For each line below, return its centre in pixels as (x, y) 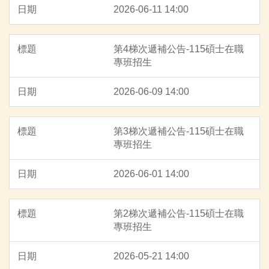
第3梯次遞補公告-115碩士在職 (179, 131)
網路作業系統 (47, 67)
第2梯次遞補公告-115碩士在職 (179, 213)
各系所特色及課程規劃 (67, 94)
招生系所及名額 (52, 40)
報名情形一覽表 (52, 148)
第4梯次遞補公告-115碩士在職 (179, 49)
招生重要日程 (47, 13)
